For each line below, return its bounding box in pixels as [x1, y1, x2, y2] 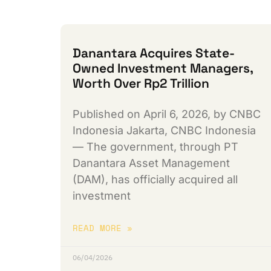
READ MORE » [73, 221, 132, 235]
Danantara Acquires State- [73, 45, 235, 62]
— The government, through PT [73, 140, 238, 154]
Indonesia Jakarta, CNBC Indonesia [73, 124, 256, 137]
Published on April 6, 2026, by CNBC [73, 108, 261, 121]
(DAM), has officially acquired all [73, 173, 238, 186]
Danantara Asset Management [73, 157, 230, 170]
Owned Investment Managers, [73, 60, 253, 77]
